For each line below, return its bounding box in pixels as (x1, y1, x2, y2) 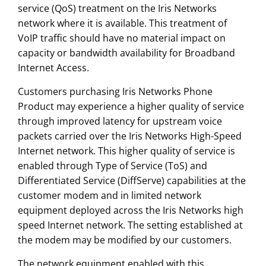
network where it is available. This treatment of (17, 17, 227, 30)
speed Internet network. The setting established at (17, 218, 243, 232)
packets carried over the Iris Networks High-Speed (17, 129, 242, 143)
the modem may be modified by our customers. (17, 233, 232, 247)
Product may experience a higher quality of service (17, 100, 244, 113)
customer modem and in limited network (17, 189, 201, 202)
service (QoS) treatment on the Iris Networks (17, 2, 217, 15)
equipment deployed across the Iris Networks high (17, 204, 243, 217)
